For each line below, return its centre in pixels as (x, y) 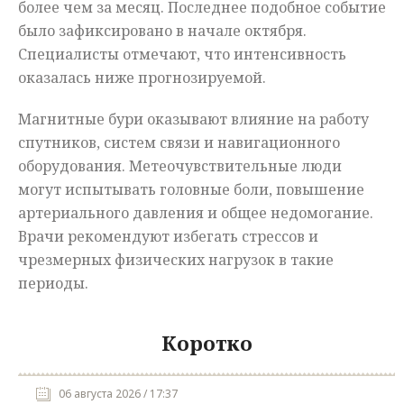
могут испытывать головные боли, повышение (191, 190)
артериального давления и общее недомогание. (196, 213)
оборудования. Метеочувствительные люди (180, 166)
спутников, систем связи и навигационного (179, 143)
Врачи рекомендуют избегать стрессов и (168, 237)
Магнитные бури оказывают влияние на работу (193, 119)
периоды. (53, 284)
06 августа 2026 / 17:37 (118, 394)
